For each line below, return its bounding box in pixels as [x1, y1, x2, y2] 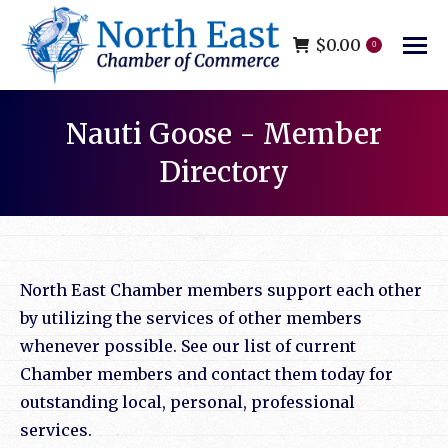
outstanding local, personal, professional [20, 392, 355, 413]
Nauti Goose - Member [66, 116, 382, 153]
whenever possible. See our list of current [20, 336, 356, 357]
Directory [159, 154, 289, 191]
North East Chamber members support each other [20, 280, 422, 301]
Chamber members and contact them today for [20, 364, 393, 385]
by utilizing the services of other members [20, 308, 362, 329]
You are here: [224, 195, 328, 216]
